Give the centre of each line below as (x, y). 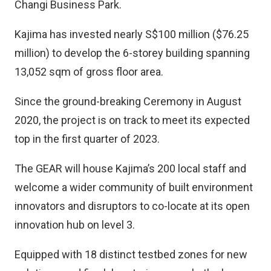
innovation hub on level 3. (75, 225)
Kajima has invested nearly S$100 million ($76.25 (132, 34)
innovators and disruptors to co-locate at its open (132, 206)
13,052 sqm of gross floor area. (89, 72)
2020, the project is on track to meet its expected (132, 120)
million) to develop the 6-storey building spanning (132, 53)
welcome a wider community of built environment (134, 187)
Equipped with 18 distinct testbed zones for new (131, 254)
